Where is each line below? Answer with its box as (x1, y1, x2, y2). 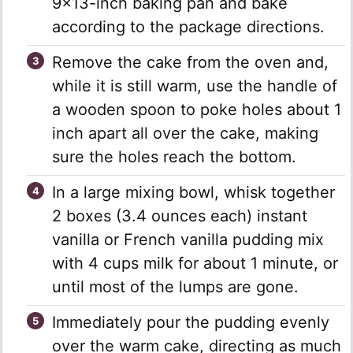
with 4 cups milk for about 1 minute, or (52, 254, 338, 273)
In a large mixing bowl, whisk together (52, 183, 335, 203)
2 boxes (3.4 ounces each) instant (52, 206, 307, 226)
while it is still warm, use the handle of (52, 76, 337, 96)
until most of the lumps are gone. (52, 277, 299, 297)
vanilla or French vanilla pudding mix (52, 230, 324, 250)
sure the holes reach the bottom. (52, 147, 296, 167)
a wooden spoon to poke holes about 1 (52, 100, 341, 120)
